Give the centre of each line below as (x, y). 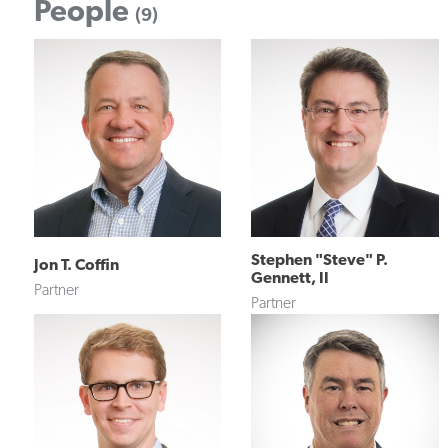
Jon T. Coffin (76, 264)
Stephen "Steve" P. (320, 259)
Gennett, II (290, 277)
